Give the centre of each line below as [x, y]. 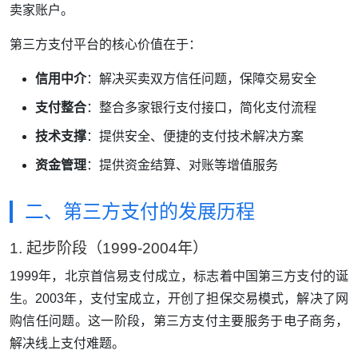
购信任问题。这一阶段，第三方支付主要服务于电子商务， [179, 321]
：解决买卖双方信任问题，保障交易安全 [201, 79]
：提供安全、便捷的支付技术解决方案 [195, 137]
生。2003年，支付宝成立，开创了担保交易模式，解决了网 [179, 299]
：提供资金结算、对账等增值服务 [182, 165]
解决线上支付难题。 [67, 344]
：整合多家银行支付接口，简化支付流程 [201, 108]
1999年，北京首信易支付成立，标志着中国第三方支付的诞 [179, 276]
